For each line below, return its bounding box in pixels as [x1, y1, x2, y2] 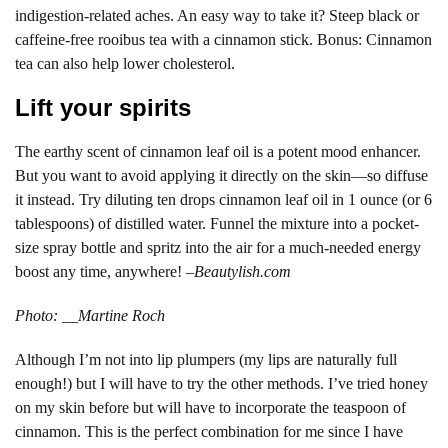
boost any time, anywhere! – [15, 262, 194, 280]
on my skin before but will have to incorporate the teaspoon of [15, 398, 406, 416]
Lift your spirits [15, 93, 191, 121]
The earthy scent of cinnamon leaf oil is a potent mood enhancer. [15, 142, 421, 160]
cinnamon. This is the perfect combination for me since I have [15, 422, 403, 440]
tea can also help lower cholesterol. [15, 54, 235, 72]
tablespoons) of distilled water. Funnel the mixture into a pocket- [15, 214, 419, 232]
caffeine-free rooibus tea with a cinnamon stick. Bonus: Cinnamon [15, 30, 432, 48]
